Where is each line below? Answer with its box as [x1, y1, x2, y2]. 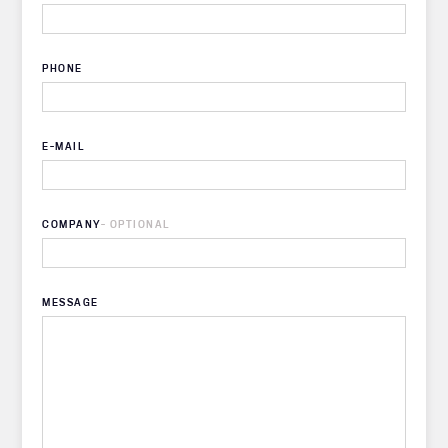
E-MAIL [42, 139, 85, 153]
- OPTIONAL [100, 217, 170, 231]
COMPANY [42, 217, 101, 231]
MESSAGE [42, 295, 99, 309]
